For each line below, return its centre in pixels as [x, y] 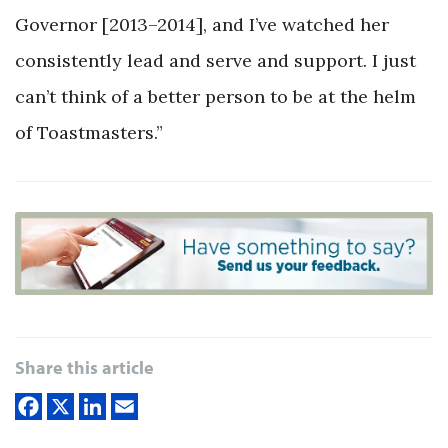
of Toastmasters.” [89, 132]
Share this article [84, 367]
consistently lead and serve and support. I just [215, 60]
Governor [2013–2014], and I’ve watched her [202, 24]
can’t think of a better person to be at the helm [215, 96]
